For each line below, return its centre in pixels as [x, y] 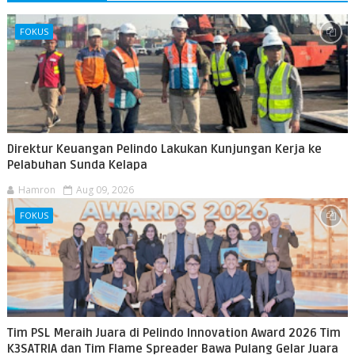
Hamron [36, 190]
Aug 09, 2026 [105, 190]
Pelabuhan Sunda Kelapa [77, 165]
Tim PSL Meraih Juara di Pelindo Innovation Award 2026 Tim [174, 333]
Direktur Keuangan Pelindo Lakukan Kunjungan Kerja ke [164, 149]
